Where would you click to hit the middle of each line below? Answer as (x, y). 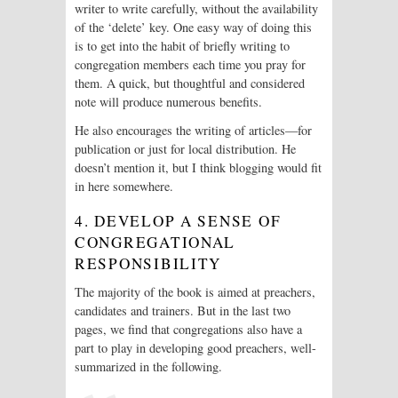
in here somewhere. (124, 187)
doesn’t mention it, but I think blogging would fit (198, 168)
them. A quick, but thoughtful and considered (190, 84)
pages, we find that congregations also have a (188, 329)
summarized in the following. (148, 366)
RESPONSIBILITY (148, 264)
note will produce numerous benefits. (168, 102)
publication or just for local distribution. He (185, 149)
